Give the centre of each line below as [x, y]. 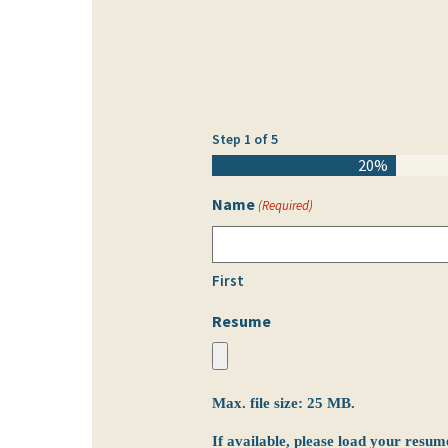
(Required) [286, 206]
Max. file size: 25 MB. [283, 403]
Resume [241, 321]
